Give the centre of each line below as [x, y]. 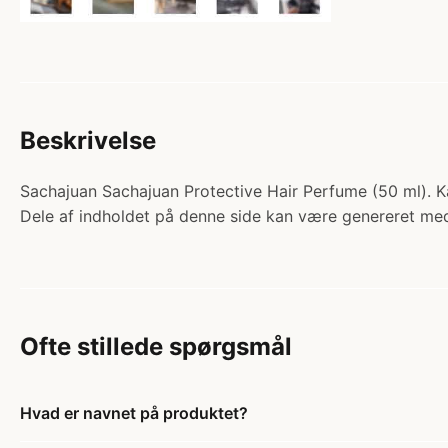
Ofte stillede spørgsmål [156, 346]
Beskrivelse [88, 140]
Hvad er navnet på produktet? [134, 412]
